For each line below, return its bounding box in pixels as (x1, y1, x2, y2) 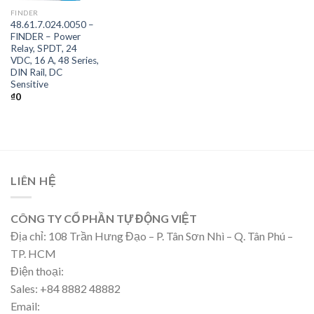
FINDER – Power (10, 30, 81, 42)
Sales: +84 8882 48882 (11, 282, 121, 296)
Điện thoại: (11, 264, 64, 278)
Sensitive (10, 78, 48, 90)
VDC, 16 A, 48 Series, (10, 54, 99, 66)
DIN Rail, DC (10, 66, 62, 78)
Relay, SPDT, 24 (10, 42, 77, 54)
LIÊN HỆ (11, 173, 57, 187)
